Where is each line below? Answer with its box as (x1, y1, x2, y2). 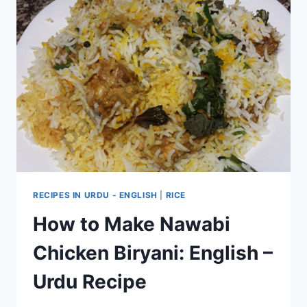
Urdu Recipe (33, 269, 147, 293)
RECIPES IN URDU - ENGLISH (33, 189, 158, 200)
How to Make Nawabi (33, 212, 230, 236)
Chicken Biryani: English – (33, 241, 273, 265)
